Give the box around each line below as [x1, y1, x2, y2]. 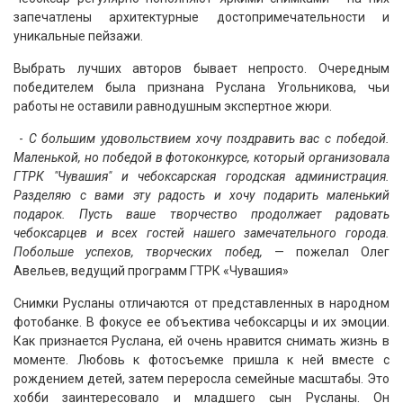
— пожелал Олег [262, 245, 390, 260]
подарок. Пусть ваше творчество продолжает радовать [13, 207, 390, 222]
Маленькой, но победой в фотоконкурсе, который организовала [13, 150, 390, 166]
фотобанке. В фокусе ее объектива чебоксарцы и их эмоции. [13, 315, 390, 330]
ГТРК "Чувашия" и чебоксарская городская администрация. [13, 169, 390, 184]
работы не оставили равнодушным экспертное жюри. [13, 99, 335, 114]
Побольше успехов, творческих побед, [13, 245, 263, 260]
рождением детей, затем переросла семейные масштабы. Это [13, 372, 390, 387]
